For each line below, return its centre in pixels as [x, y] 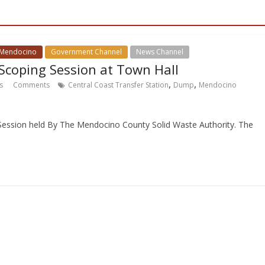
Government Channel [86, 51]
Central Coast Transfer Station [118, 85]
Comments [30, 85]
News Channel [160, 51]
